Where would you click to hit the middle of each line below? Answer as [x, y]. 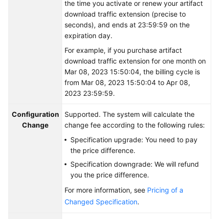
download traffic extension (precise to [125, 14]
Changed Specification [101, 202]
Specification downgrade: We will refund [135, 164]
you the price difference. [110, 175]
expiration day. [88, 35]
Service [30, 53]
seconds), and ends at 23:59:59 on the [127, 25]
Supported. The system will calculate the [130, 114]
